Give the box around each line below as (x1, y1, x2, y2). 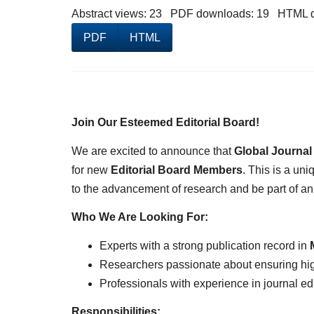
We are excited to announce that (71, 144, 234, 157)
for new (71, 163, 111, 176)
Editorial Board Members (111, 163, 243, 176)
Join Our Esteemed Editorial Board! (71, 116, 259, 129)
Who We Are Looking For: (71, 211, 208, 224)
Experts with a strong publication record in (100, 239, 310, 252)
